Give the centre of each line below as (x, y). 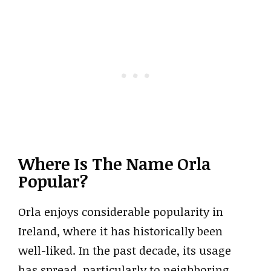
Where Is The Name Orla (114, 164)
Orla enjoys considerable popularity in (121, 212)
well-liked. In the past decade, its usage (125, 250)
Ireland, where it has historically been (120, 231)
